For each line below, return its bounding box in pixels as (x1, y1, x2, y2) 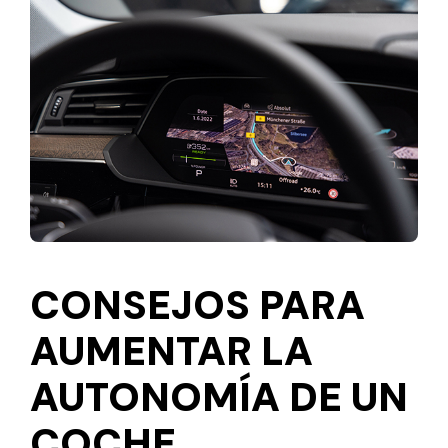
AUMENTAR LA (30, 325, 313, 378)
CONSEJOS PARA (30, 279, 365, 332)
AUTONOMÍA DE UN (30, 371, 408, 424)
